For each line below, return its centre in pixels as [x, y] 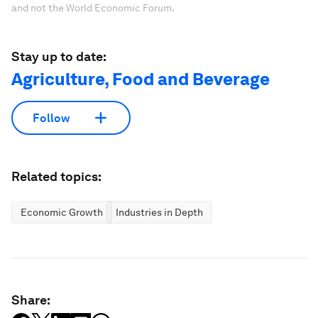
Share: [31, 300]
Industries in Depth [159, 212]
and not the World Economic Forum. [93, 8]
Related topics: [56, 176]
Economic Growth [62, 212]
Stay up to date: [59, 56]
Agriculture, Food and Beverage [141, 79]
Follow [51, 118]
